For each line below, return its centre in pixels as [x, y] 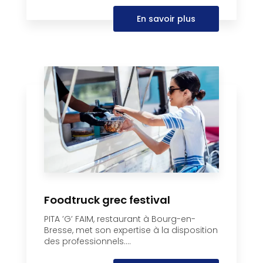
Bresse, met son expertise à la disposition [131, 230]
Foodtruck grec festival [107, 200]
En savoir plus [166, 18]
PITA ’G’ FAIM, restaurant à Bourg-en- [120, 219]
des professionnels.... [87, 241]
